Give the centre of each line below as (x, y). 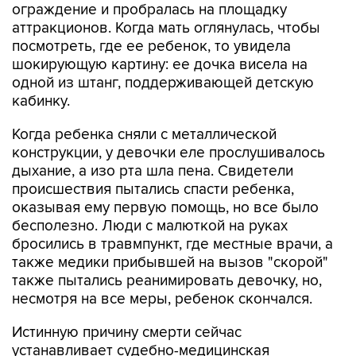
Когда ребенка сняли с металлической (144, 135)
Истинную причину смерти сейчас (127, 333)
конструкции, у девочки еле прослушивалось (168, 153)
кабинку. (41, 101)
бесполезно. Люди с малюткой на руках (150, 226)
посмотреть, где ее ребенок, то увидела (151, 46)
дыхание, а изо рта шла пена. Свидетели (153, 171)
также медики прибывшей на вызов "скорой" (170, 263)
